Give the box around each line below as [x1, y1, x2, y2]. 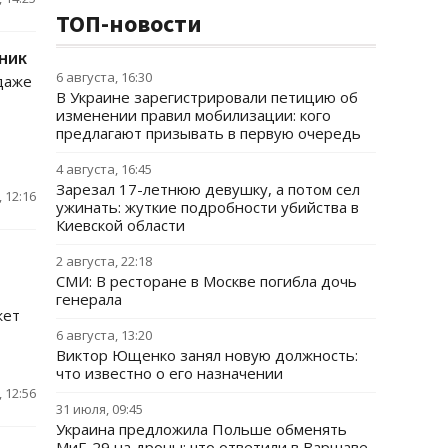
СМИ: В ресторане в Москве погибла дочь [56, 271, 357, 291]
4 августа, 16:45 [56, 160, 152, 178]
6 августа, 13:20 [56, 326, 152, 344]
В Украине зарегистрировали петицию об [56, 87, 358, 107]
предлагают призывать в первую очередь [56, 123, 361, 143]
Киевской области [56, 215, 185, 235]
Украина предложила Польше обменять [56, 419, 347, 439]
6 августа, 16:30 [56, 68, 152, 86]
